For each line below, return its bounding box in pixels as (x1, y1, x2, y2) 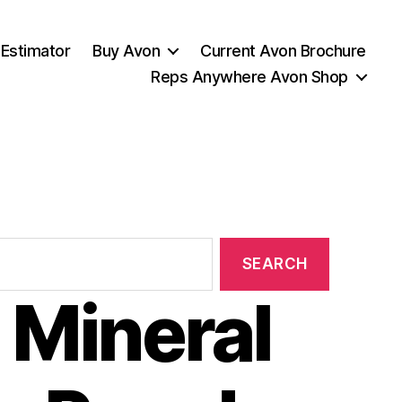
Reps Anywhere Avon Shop (151, 66, 348, 86)
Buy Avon (92, 40, 161, 60)
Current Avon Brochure (200, 40, 366, 60)
